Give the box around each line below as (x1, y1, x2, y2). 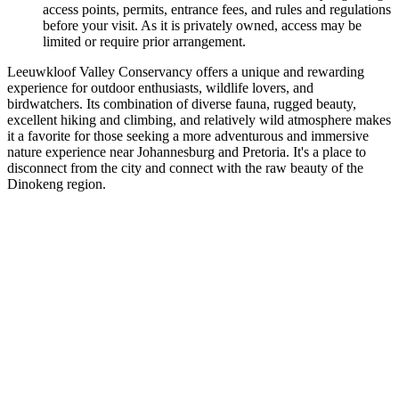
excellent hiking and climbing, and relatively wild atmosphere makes (7, 111, 391, 127)
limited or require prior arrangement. (43, 33, 246, 49)
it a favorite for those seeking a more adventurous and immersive (7, 127, 369, 143)
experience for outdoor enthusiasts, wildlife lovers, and (7, 79, 313, 95)
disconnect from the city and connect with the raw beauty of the (7, 159, 363, 175)
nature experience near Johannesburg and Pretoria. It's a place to (7, 143, 366, 159)
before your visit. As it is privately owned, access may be (43, 17, 362, 33)
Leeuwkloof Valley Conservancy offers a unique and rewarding (7, 63, 364, 79)
